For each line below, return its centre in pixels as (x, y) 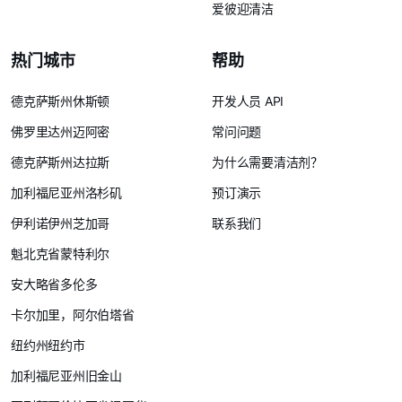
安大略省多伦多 (54, 284)
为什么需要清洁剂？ (268, 162)
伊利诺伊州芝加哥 (61, 223)
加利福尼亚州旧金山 (67, 376)
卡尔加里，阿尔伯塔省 (73, 315)
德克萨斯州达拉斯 (61, 162)
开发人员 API (248, 101)
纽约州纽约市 (48, 345)
